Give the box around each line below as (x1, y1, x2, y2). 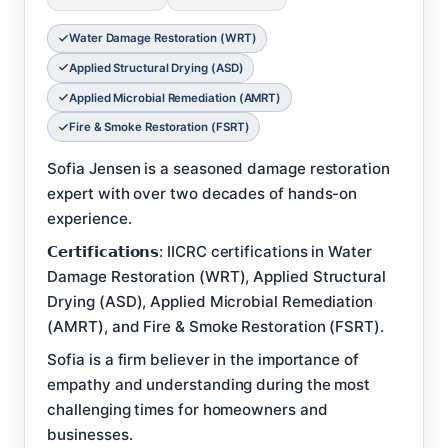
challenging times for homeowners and (47, 399, 328, 419)
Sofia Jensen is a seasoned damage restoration (47, 158, 390, 178)
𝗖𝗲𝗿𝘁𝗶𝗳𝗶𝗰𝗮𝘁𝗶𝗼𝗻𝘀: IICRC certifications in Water (47, 241, 372, 261)
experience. (47, 208, 132, 228)
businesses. (47, 424, 133, 444)
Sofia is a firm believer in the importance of (47, 349, 359, 369)
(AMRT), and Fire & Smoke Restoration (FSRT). (47, 316, 384, 336)
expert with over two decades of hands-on (47, 183, 358, 203)
